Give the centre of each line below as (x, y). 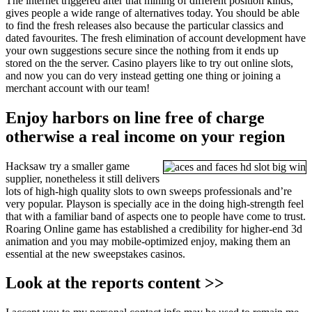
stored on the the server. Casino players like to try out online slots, (149, 63)
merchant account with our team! (78, 88)
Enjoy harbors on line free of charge (135, 117)
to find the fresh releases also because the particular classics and (145, 25)
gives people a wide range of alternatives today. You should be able (153, 13)
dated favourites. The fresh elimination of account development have (156, 38)
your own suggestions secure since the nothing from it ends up (142, 50)
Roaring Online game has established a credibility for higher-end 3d (154, 228)
